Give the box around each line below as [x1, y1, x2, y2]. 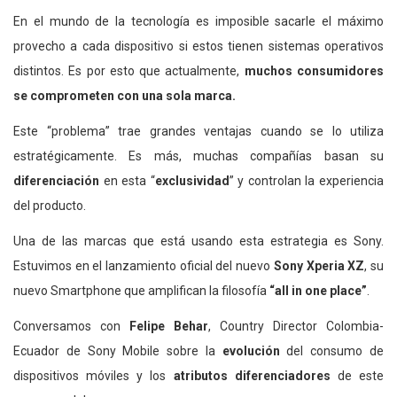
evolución [222, 343, 280, 358]
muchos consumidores [244, 63, 385, 78]
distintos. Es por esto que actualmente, [13, 63, 245, 78]
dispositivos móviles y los [13, 368, 174, 383]
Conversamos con [13, 318, 129, 333]
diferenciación [13, 173, 99, 188]
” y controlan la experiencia [229, 173, 385, 188]
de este [330, 368, 385, 383]
